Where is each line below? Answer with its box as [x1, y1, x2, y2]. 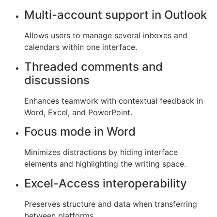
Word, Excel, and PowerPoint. [24, 107, 132, 117]
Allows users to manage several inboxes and [24, 31, 187, 41]
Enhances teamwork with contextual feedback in [24, 95, 203, 106]
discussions [24, 73, 90, 87]
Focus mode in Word [24, 124, 136, 139]
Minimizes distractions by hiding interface [24, 147, 178, 157]
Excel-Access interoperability [24, 176, 187, 190]
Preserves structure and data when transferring [24, 199, 197, 209]
